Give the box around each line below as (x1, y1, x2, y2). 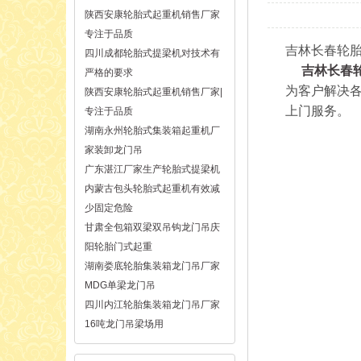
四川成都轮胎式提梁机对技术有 (85, 48, 220, 59)
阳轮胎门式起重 (85, 241, 152, 252)
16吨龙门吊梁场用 (85, 318, 164, 330)
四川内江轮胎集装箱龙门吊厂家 (85, 299, 220, 310)
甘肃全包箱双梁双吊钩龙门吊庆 (85, 222, 220, 233)
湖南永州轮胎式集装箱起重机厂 (85, 125, 220, 136)
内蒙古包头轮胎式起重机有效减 (85, 183, 220, 194)
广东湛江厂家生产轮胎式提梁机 (85, 164, 220, 175)
